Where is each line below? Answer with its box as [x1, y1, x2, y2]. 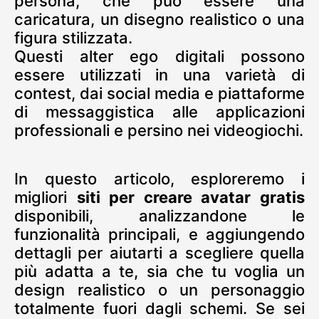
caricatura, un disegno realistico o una [14, 10, 305, 28]
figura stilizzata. [14, 28, 132, 47]
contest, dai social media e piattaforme [14, 84, 305, 103]
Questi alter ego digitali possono [14, 47, 305, 66]
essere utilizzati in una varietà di [14, 66, 305, 84]
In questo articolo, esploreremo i [14, 169, 305, 188]
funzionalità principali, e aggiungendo [14, 225, 305, 244]
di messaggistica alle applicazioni [14, 103, 305, 121]
